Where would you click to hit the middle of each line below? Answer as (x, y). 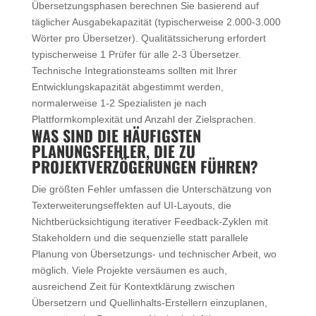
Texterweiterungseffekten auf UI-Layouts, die (131, 205)
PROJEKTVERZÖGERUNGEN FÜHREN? (145, 166)
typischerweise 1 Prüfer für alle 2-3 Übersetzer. (136, 54)
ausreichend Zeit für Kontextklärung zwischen (133, 286)
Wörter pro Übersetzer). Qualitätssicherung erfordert (148, 38)
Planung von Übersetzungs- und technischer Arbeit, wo (154, 254)
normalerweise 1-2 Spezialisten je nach (119, 103)
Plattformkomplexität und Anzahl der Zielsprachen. (144, 119)
